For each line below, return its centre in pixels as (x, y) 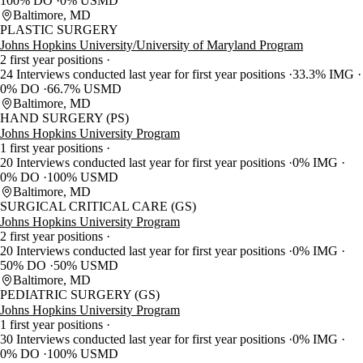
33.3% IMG (325, 75)
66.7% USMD (84, 89)
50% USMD (86, 266)
